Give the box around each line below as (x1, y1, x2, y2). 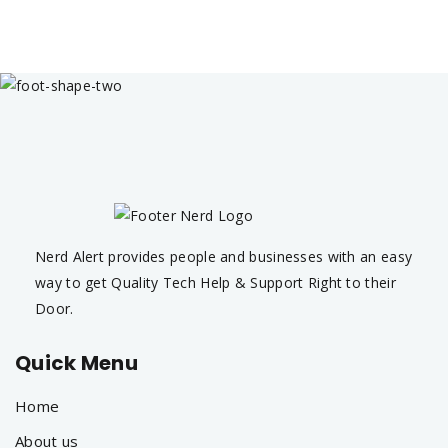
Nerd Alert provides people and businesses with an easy (35, 247, 413, 266)
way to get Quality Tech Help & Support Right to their (35, 273, 396, 292)
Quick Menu (15, 349, 138, 377)
